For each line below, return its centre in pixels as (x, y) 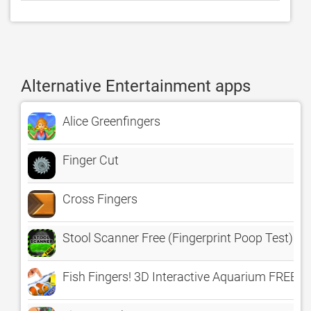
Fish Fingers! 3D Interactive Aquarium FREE (180, 277)
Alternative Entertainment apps (136, 86)
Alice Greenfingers (111, 121)
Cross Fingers (100, 199)
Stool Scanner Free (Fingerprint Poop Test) (178, 238)
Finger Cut (91, 160)
